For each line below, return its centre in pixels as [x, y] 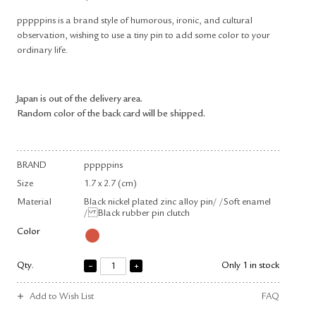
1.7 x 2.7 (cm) [110, 184]
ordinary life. [42, 51]
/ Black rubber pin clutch [137, 214]
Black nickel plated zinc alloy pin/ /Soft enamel [177, 202]
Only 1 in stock [250, 266]
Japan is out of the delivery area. [80, 99]
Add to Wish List [62, 297]
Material [34, 202]
